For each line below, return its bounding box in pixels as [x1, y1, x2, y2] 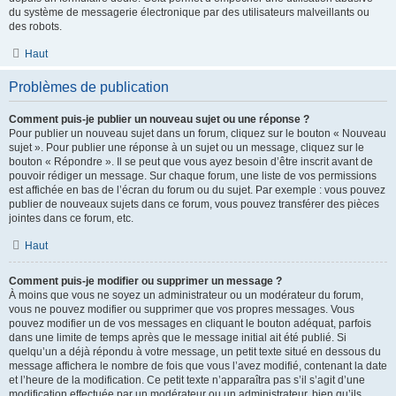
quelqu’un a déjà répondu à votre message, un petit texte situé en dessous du [9, 346, 381, 358]
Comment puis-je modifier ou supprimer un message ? [9, 275, 282, 287]
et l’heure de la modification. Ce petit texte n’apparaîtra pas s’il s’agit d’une [9, 374, 365, 386]
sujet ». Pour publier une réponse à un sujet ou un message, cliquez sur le [9, 141, 364, 154]
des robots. [9, 20, 62, 33]
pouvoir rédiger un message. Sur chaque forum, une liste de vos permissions [9, 170, 377, 182]
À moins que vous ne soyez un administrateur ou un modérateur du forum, [9, 289, 363, 301]
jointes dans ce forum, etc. [9, 212, 133, 225]
